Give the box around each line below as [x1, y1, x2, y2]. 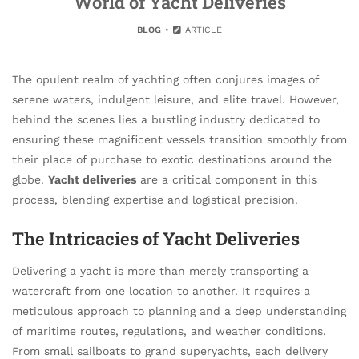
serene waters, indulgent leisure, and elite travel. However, [12, 93, 339, 106]
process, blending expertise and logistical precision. [12, 193, 298, 206]
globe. [12, 173, 48, 186]
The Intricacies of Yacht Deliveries [12, 226, 300, 250]
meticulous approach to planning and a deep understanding [12, 304, 346, 317]
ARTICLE [182, 25, 223, 35]
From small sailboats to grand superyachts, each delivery [12, 344, 328, 357]
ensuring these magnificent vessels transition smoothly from [12, 133, 347, 146]
